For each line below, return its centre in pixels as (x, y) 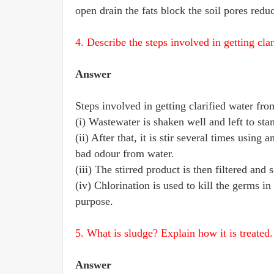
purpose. (94, 201)
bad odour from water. (125, 154)
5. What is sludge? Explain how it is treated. (174, 233)
